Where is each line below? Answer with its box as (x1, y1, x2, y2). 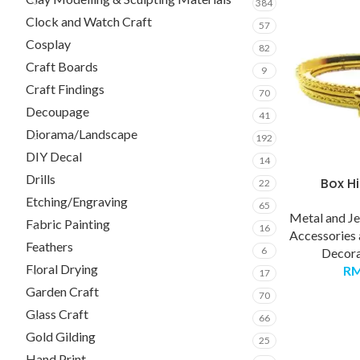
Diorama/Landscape (26, 126, 137, 141)
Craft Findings (26, 81, 104, 96)
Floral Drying (26, 261, 98, 276)
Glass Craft (26, 306, 88, 321)
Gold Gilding (26, 329, 96, 344)
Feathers (26, 239, 73, 254)
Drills (26, 171, 55, 186)
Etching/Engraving (26, 194, 128, 209)
